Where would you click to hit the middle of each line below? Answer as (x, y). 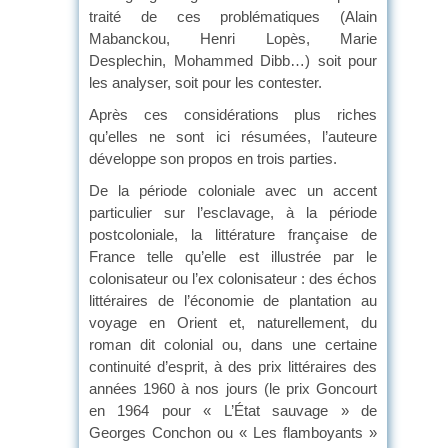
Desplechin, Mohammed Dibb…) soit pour (233, 60)
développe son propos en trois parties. (213, 158)
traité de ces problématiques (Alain (233, 16)
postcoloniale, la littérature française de (233, 234)
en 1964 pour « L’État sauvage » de (233, 410)
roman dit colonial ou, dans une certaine (233, 344)
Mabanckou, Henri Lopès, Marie (233, 38)
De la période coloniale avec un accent (233, 190)
